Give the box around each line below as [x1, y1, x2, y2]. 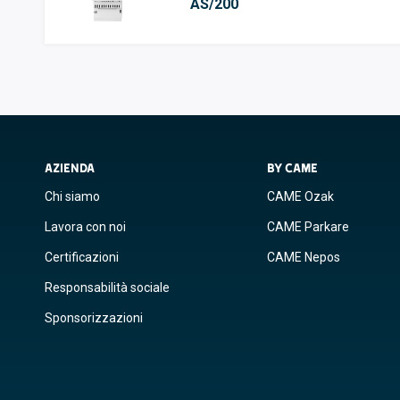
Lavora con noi [45, 220, 126, 234]
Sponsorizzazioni [45, 311, 143, 325]
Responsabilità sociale [45, 280, 170, 295]
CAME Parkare [266, 220, 349, 234]
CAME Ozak [266, 189, 334, 204]
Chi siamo [45, 189, 100, 204]
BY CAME [266, 161, 318, 175]
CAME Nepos [266, 250, 340, 264]
